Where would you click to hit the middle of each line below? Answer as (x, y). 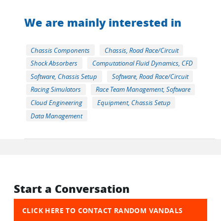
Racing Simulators (56, 90)
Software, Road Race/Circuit (150, 76)
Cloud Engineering (57, 103)
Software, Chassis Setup (64, 76)
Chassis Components (60, 50)
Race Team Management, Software (143, 90)
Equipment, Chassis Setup (134, 103)
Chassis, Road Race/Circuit (141, 50)
